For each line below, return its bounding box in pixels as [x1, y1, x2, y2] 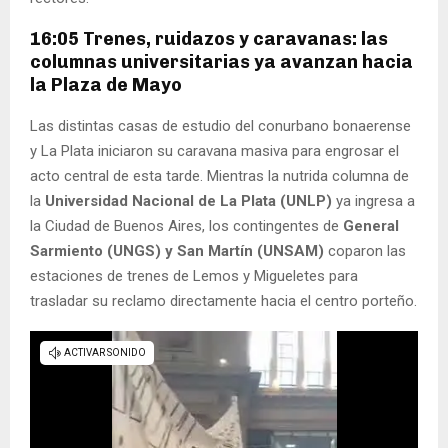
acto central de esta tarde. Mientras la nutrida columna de [30, 167, 409, 186]
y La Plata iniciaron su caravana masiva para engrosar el [30, 142, 399, 161]
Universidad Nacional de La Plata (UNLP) [45, 192, 332, 211]
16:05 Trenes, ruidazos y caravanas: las [30, 28, 388, 51]
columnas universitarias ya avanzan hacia [30, 51, 413, 74]
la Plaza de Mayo [30, 74, 182, 97]
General [339, 217, 399, 236]
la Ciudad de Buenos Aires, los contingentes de [30, 217, 339, 236]
